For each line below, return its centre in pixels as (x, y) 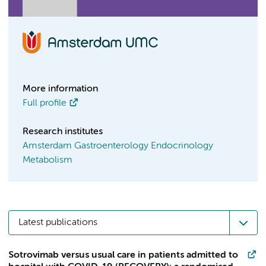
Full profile (45, 103)
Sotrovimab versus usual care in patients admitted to (123, 255)
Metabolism (47, 160)
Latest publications (58, 223)
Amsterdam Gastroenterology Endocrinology (118, 146)
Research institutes (63, 132)
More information (60, 89)
